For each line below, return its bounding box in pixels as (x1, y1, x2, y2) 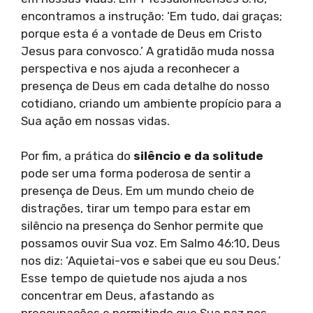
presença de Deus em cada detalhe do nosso (21, 78, 270, 93)
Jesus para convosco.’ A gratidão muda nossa (21, 43, 275, 58)
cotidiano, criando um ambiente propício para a (21, 96, 282, 110)
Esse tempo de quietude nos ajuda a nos (21, 271, 247, 286)
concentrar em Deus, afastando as (21, 289, 214, 303)
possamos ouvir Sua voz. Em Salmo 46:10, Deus (21, 236, 280, 251)
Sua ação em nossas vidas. (21, 113, 170, 128)
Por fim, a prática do (21, 149, 133, 163)
